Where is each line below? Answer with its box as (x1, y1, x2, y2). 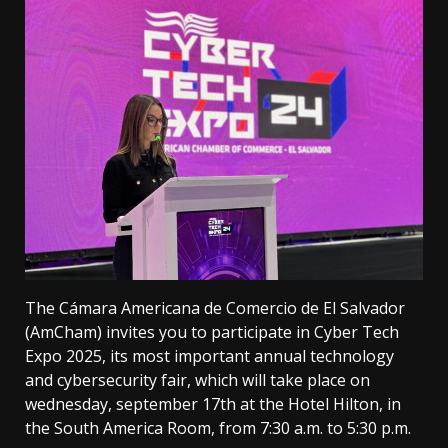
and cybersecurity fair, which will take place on (25, 369, 370, 392)
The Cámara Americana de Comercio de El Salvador (25, 297, 405, 320)
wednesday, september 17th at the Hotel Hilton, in (25, 393, 401, 416)
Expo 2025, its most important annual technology (25, 345, 394, 368)
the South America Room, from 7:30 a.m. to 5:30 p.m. (25, 417, 411, 440)
